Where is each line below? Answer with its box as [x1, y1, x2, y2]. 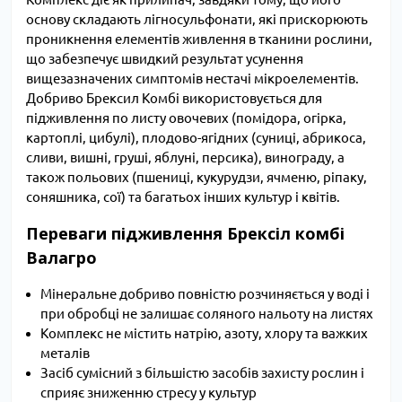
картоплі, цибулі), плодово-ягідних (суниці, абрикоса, [26, 130, 366, 146]
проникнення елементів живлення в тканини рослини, [26, 31, 372, 48]
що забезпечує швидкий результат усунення [26, 51, 303, 67]
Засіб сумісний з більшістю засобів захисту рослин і [40, 365, 364, 381]
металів [40, 345, 90, 362]
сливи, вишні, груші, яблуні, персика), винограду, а [26, 150, 345, 166]
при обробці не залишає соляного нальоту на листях [40, 306, 373, 322]
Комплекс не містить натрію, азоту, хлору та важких [40, 326, 368, 342]
